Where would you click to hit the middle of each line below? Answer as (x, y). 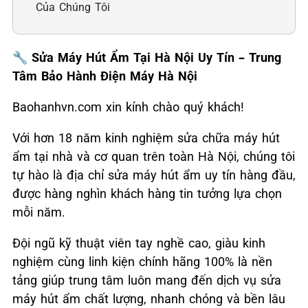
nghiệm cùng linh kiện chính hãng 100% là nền (142, 262)
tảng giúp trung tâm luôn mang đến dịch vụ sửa (147, 280)
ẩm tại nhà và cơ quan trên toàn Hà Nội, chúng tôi (154, 156)
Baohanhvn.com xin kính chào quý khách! (128, 107)
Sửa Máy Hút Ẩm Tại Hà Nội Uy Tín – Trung (154, 57)
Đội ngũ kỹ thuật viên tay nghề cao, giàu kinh (139, 243)
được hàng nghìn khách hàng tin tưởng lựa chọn (147, 194)
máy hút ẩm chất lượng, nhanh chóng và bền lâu (149, 299)
